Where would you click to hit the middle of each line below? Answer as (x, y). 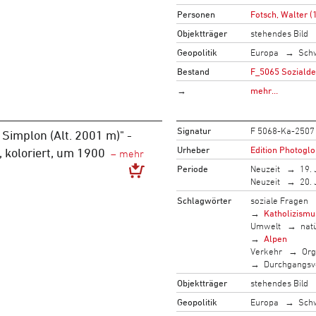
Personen (196, 14)
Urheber (193, 149)
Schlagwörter (204, 200)
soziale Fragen (279, 200)
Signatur (194, 130)
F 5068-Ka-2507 (282, 130)
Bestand (193, 71)
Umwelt (265, 225)
